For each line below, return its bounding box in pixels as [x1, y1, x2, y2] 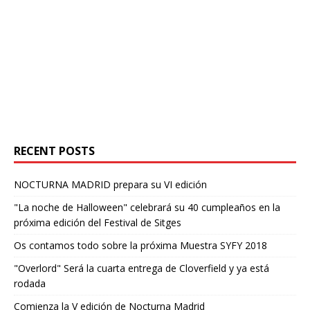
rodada [14, 277, 46, 291]
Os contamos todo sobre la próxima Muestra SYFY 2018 [14, 239, 267, 253]
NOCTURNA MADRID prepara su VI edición [14, 178, 207, 192]
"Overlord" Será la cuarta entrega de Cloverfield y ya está [14, 262, 269, 275]
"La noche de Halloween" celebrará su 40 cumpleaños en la [14, 201, 280, 215]
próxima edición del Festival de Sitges [14, 216, 181, 230]
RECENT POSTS [14, 143, 95, 159]
